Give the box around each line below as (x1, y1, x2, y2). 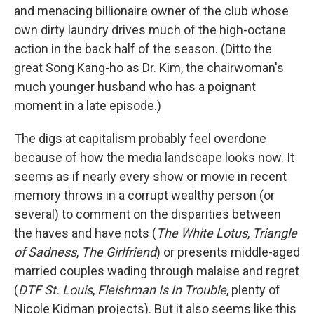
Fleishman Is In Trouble (97, 282, 226, 297)
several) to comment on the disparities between (14, 207, 281, 221)
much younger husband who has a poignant (14, 79, 256, 94)
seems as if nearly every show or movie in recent (14, 169, 287, 184)
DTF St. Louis (18, 282, 93, 297)
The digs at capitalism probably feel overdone (14, 131, 266, 146)
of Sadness (14, 245, 76, 259)
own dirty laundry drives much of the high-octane (14, 22, 286, 37)
